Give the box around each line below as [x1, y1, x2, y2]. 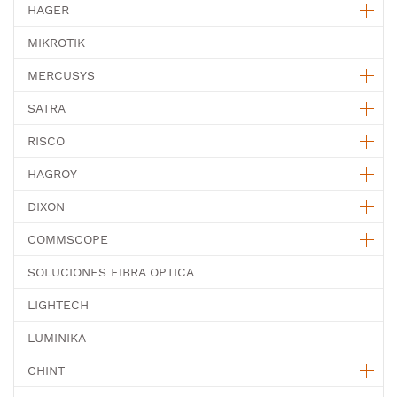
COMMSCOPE [27, 232, 108, 246]
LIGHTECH [27, 298, 89, 312]
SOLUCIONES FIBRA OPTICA [27, 265, 194, 279]
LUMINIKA [27, 331, 86, 345]
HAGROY [27, 167, 77, 181]
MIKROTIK [27, 35, 85, 50]
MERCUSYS [27, 68, 95, 82]
